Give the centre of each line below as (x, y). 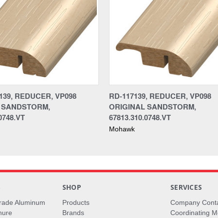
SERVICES (186, 187)
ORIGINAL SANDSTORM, (153, 106)
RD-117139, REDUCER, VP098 (160, 96)
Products (76, 202)
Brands (73, 212)
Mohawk (122, 129)
